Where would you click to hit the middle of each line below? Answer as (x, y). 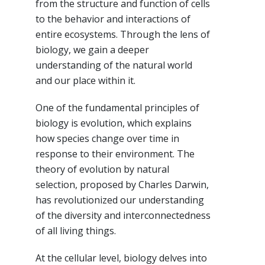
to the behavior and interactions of (113, 19)
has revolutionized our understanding (120, 200)
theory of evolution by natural (102, 169)
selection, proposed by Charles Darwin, (122, 184)
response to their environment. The (115, 153)
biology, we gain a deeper (92, 49)
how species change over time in (107, 138)
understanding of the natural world (114, 65)
